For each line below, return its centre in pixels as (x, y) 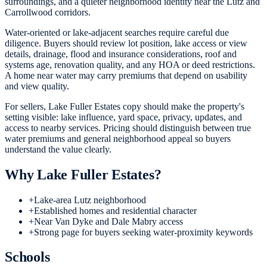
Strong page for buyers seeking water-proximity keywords (143, 232)
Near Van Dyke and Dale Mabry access (108, 221)
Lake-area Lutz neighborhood (90, 200)
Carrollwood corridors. (48, 12)
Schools (27, 257)
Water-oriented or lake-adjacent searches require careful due (117, 32)
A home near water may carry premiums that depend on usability (126, 75)
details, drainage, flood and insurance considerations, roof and (121, 54)
